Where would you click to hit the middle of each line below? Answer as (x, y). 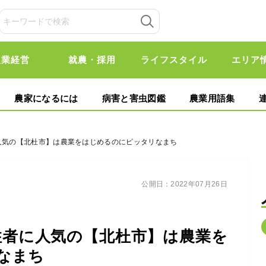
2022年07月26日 (199, 184)
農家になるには (46, 98)
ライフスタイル (174, 60)
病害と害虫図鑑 (134, 98)
